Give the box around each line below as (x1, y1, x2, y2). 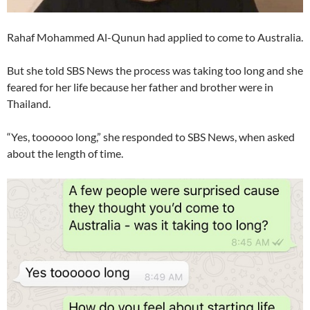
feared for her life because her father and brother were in (7, 80, 273, 94)
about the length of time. (7, 147, 123, 161)
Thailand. (7, 97, 51, 111)
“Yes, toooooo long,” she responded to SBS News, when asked (7, 130, 295, 144)
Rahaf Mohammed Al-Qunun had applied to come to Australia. (7, 30, 303, 44)
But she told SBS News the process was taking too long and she (7, 64, 303, 77)
